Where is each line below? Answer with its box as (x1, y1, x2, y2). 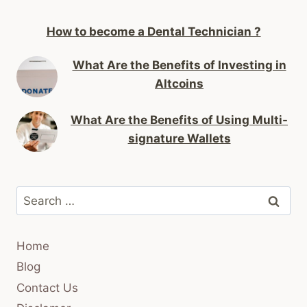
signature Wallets (127, 131, 231, 145)
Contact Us (16, 280, 78, 295)
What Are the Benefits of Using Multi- (71, 112, 288, 127)
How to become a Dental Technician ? (46, 24, 261, 38)
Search (16, 187, 54, 201)
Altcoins (155, 76, 204, 90)
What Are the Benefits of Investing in (72, 58, 286, 72)
